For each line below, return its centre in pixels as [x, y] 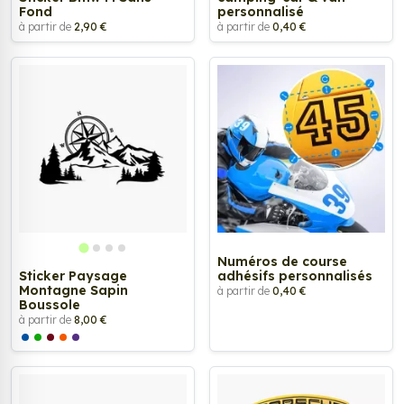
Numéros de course [282, 261]
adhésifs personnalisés [295, 275]
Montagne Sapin [73, 290]
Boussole [50, 304]
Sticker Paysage [73, 275]
